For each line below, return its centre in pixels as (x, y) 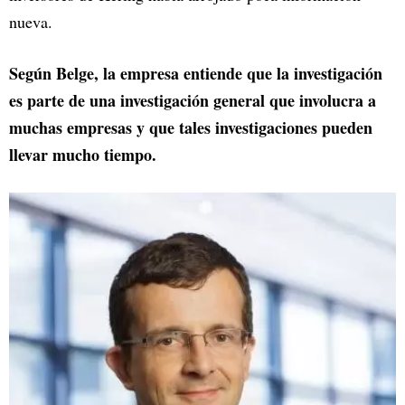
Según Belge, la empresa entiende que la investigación (196, 73)
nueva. (31, 21)
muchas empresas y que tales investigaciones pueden (191, 127)
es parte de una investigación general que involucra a (193, 100)
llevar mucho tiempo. (83, 154)
